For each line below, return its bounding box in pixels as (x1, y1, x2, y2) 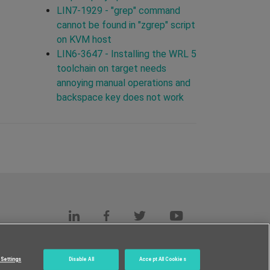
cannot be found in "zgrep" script (56, 19, 195, 31)
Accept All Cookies (139, 256, 186, 263)
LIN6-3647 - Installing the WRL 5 (56, 48, 196, 60)
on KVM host (56, 33, 111, 45)
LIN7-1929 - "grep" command (56, 4, 180, 16)
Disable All (68, 256, 94, 263)
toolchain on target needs (56, 62, 166, 74)
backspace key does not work (56, 91, 184, 103)
